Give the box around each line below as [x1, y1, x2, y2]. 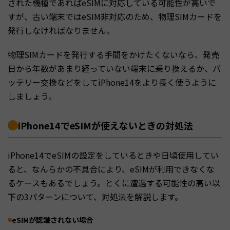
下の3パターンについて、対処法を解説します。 [8, 190, 183, 203]
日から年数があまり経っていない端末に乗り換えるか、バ [8, 62, 221, 74]
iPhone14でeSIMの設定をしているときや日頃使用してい [8, 148, 219, 161]
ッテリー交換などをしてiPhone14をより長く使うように [8, 75, 216, 88]
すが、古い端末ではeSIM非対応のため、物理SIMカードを [8, 10, 222, 23]
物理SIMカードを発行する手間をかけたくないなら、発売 [8, 48, 219, 61]
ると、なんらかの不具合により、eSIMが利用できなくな [8, 162, 215, 175]
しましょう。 [8, 89, 56, 102]
